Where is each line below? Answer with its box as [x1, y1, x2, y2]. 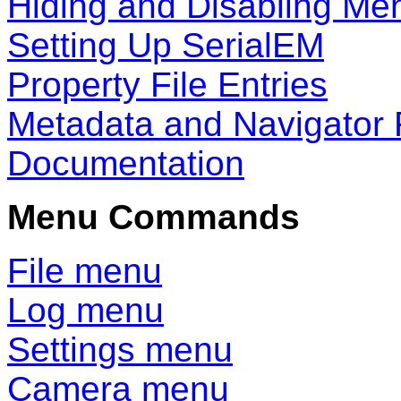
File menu [7, 252, 162, 291]
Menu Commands [7, 198, 300, 237]
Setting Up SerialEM [7, 26, 324, 65]
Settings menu [7, 330, 233, 370]
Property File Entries [7, 65, 328, 105]
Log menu [7, 291, 164, 330]
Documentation [7, 144, 244, 183]
